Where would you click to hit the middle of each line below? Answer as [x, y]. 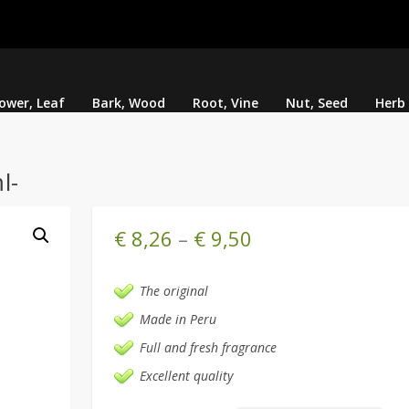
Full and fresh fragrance [209, 348]
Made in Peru [178, 320]
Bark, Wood [128, 103]
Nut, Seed [316, 103]
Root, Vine [225, 103]
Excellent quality [187, 376]
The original [174, 291]
